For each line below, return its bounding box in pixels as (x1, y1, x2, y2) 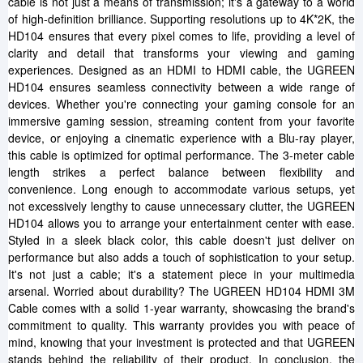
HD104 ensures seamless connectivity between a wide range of (8, 79, 355, 95)
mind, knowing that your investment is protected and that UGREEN (8, 334, 355, 350)
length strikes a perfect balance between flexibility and (8, 164, 355, 180)
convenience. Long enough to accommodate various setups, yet (8, 181, 355, 197)
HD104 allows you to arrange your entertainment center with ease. (8, 215, 355, 231)
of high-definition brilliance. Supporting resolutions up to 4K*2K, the (8, 11, 355, 27)
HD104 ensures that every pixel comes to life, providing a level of (8, 28, 355, 44)
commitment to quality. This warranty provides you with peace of (8, 317, 355, 333)
